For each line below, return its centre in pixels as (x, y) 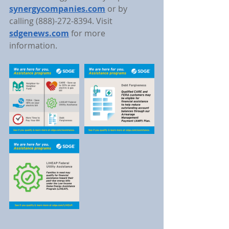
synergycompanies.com (57, 9)
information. (33, 45)
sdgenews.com (39, 33)
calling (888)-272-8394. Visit (62, 21)
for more (89, 33)
